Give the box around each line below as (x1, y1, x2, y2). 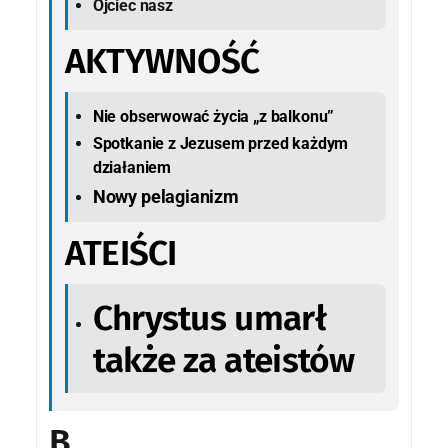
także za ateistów (92, 338, 355, 381)
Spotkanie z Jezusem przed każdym (92, 133, 349, 153)
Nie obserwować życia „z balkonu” (92, 106, 335, 126)
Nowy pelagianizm (92, 185, 239, 207)
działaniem (92, 157, 172, 177)
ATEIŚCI (64, 232, 177, 275)
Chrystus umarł (92, 296, 326, 339)
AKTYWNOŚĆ (64, 40, 260, 83)
